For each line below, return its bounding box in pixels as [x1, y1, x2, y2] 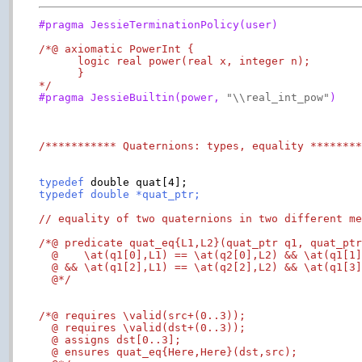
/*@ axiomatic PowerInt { [39, 42, 195, 55]
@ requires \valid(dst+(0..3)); [39, 321, 246, 334]
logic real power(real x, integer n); [39, 54, 311, 67]
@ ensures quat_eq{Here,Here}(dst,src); [39, 345, 298, 358]
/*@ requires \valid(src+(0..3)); [39, 309, 246, 322]
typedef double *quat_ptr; [39, 187, 201, 200]
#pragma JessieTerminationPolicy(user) [39, 18, 279, 31]
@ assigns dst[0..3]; [39, 333, 182, 346]
